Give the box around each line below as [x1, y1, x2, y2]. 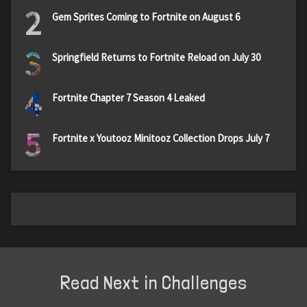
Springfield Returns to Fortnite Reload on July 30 [52, 50, 260, 64]
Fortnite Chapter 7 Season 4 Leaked [52, 90, 205, 104]
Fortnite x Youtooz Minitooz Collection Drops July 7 [52, 131, 269, 145]
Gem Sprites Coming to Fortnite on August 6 [52, 10, 240, 23]
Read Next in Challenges [60, 271, 247, 293]
